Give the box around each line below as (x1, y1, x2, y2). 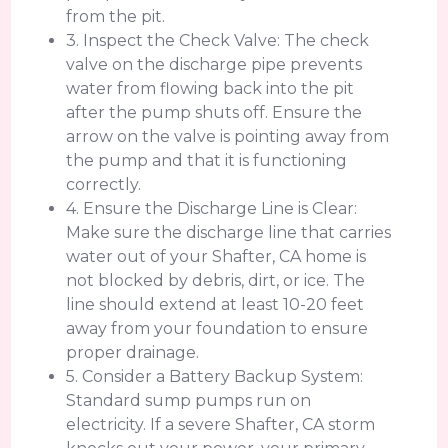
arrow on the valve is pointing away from (66, 127, 390, 146)
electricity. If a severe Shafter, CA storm (66, 415, 376, 434)
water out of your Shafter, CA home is (66, 247, 367, 266)
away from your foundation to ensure (66, 319, 369, 338)
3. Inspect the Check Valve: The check (66, 31, 370, 50)
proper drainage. (66, 343, 200, 362)
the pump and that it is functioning (66, 151, 348, 170)
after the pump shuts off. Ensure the (66, 103, 363, 122)
